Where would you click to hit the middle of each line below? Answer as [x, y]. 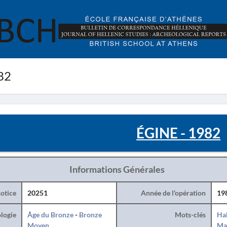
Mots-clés [190, 215]
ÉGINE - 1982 [179, 133]
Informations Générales [117, 169]
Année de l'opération [173, 193]
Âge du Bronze [50, 215]
